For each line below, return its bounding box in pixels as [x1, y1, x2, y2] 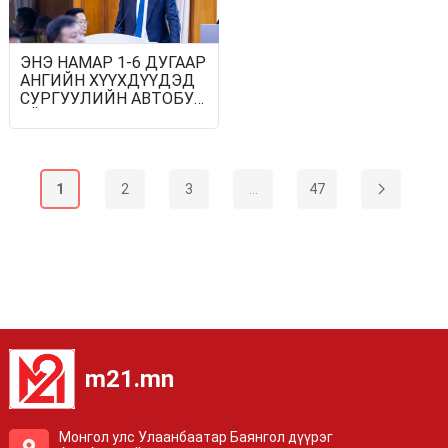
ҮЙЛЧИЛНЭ [19, 106, 110, 126]
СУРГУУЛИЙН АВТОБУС [19, 88, 204, 108]
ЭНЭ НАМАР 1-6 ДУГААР [19, 52, 206, 72]
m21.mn [84, 364, 174, 393]
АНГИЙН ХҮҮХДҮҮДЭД [19, 70, 195, 90]
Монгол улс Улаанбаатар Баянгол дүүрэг [58, 428, 333, 445]
